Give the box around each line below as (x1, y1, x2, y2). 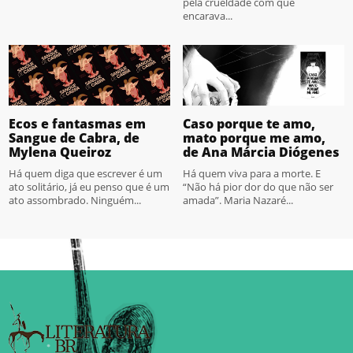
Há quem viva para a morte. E (183, 165, 321, 180)
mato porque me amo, (183, 128, 325, 147)
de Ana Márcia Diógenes (183, 143, 340, 161)
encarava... (183, 9, 232, 24)
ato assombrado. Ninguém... (9, 192, 142, 207)
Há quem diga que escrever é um (9, 165, 163, 180)
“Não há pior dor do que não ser (183, 179, 333, 194)
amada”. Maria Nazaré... (183, 192, 293, 207)
